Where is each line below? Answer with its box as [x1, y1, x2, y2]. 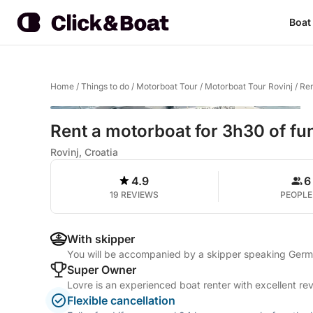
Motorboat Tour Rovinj [205, 81, 293, 92]
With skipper [67, 232, 135, 246]
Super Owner [67, 263, 136, 277]
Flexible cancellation [67, 293, 175, 307]
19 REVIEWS [110, 189, 159, 200]
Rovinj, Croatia [50, 146, 118, 158]
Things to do [81, 81, 129, 92]
